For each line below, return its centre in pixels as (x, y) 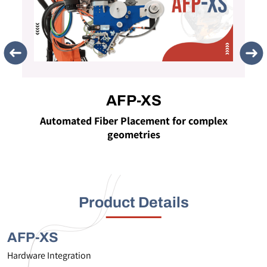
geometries (133, 134)
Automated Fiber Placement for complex (133, 121)
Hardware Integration (49, 255)
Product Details (133, 202)
